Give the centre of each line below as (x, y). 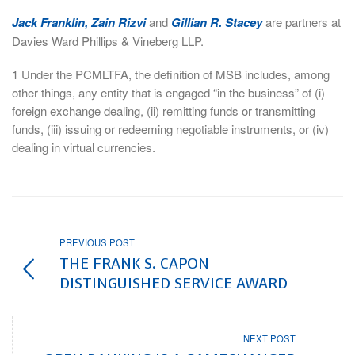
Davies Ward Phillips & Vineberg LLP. (108, 40)
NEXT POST (269, 339)
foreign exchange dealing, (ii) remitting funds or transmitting (164, 111)
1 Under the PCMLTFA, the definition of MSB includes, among (171, 74)
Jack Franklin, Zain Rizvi (79, 22)
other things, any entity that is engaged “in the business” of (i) (168, 93)
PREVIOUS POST (97, 242)
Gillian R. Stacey (217, 22)
